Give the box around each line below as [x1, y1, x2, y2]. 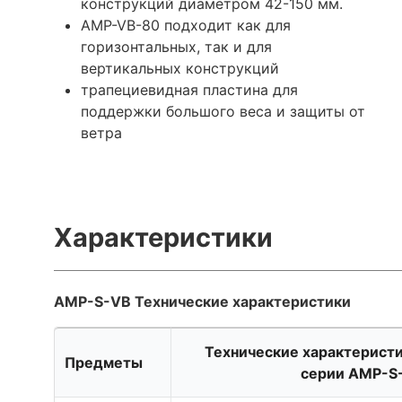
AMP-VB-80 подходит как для [81, 15, 291, 34]
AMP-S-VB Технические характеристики [54, 292, 351, 310]
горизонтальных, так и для [81, 37, 272, 56]
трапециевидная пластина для [81, 80, 298, 99]
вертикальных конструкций [81, 58, 279, 77]
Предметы [65, 353, 144, 371]
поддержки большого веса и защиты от [81, 101, 365, 120]
